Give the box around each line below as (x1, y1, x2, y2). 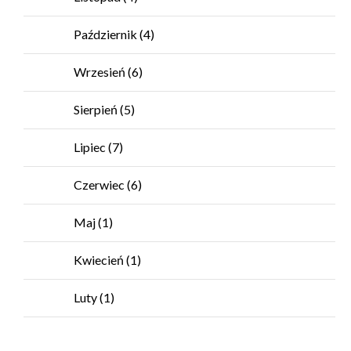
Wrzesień (74, 64, 128, 79)
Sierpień (74, 102, 120, 117)
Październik (74, 27, 139, 42)
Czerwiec (74, 177, 127, 192)
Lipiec (74, 139, 108, 154)
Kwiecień (74, 252, 126, 267)
